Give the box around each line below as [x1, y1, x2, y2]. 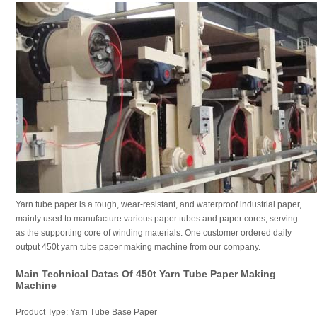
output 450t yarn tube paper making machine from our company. [15, 242, 260, 252]
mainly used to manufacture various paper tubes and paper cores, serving [15, 214, 298, 224]
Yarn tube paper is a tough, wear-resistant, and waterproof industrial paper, [15, 200, 301, 209]
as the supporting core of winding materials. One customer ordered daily [15, 228, 292, 238]
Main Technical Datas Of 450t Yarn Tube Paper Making [15, 268, 276, 279]
